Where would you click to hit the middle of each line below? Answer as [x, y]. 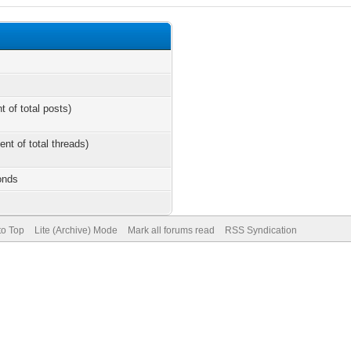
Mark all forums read [171, 230]
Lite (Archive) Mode [76, 230]
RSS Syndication [261, 230]
